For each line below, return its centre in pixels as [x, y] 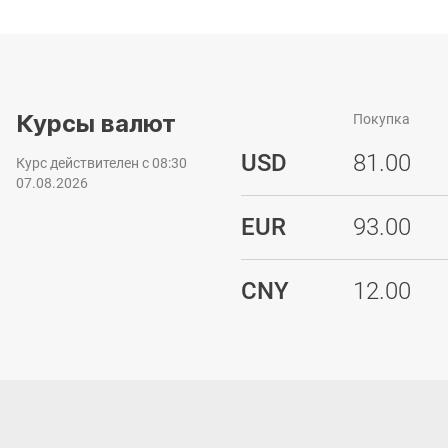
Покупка [381, 119]
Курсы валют [96, 123]
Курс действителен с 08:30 [101, 163]
